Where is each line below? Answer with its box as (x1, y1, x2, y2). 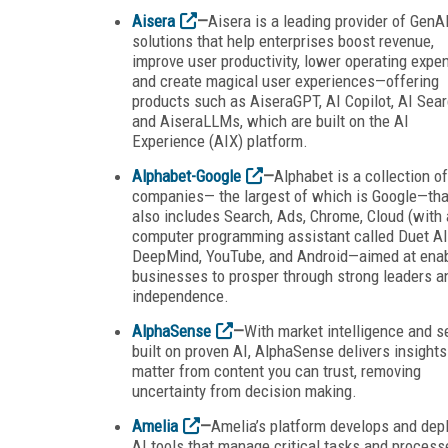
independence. (132, 285, 229, 306)
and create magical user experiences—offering (132, 70, 439, 91)
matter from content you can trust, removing (132, 360, 421, 381)
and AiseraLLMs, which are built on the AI (132, 110, 409, 131)
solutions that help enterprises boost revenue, (132, 30, 434, 51)
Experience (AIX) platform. (132, 130, 308, 151)
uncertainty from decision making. (132, 380, 357, 401)
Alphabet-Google (132, 165, 241, 186)
